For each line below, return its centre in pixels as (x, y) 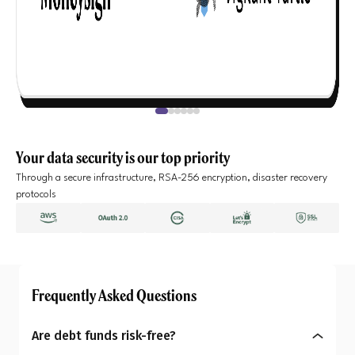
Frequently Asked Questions (114, 295)
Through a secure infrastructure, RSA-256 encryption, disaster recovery (172, 178)
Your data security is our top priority (123, 157)
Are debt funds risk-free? (104, 336)
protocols (36, 195)
